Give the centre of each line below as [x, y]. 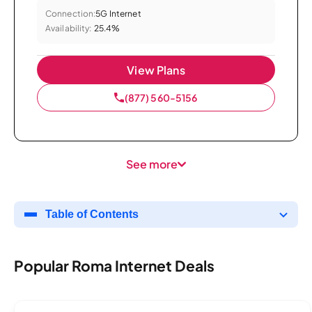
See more [152, 164]
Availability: [69, 28]
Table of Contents [92, 214]
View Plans [156, 70]
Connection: [71, 13]
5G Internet [118, 13]
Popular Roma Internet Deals [114, 266]
